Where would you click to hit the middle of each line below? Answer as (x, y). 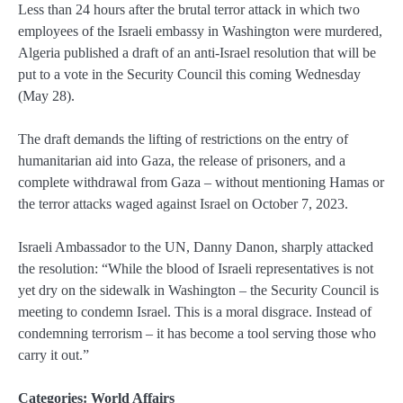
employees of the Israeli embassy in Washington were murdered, (200, 31)
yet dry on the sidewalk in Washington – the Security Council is (198, 291)
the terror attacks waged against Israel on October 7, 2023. (183, 204)
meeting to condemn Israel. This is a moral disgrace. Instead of (195, 312)
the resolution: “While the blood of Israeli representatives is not (196, 269)
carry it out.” (54, 355)
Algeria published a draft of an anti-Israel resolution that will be (197, 52)
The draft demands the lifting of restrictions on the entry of (183, 139)
